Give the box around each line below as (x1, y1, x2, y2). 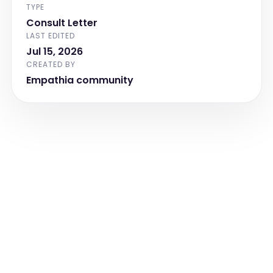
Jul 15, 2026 (26, 44, 83, 58)
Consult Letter (26, 16, 97, 30)
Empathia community (26, 73, 133, 87)
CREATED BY (26, 59, 76, 69)
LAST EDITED (26, 30, 75, 41)
